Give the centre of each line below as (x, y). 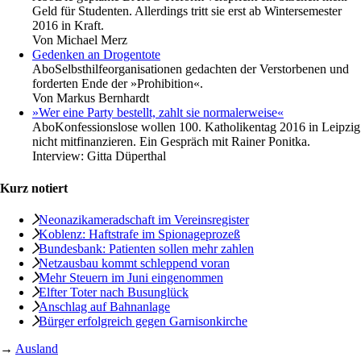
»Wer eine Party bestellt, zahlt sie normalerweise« (158, 113)
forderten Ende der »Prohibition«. (118, 84)
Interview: (60, 156)
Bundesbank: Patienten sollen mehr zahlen (146, 248)
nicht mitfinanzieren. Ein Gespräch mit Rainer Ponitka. (171, 142)
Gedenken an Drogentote (96, 55)
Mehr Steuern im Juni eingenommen (131, 277)
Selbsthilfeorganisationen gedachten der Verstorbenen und (202, 69)
